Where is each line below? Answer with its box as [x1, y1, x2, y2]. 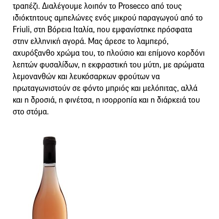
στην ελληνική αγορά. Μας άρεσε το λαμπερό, [13, 36, 169, 46]
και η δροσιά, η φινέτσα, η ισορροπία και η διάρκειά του [13, 94, 200, 105]
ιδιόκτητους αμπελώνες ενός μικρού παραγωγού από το [13, 12, 203, 23]
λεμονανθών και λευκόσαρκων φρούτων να [13, 71, 160, 82]
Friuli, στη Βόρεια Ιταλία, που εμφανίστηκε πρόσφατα [13, 24, 192, 35]
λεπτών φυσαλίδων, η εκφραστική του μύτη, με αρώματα [13, 59, 204, 70]
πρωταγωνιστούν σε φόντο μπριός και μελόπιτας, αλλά [13, 83, 197, 93]
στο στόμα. [13, 106, 49, 117]
